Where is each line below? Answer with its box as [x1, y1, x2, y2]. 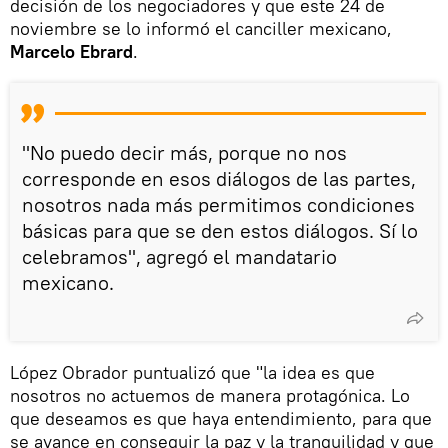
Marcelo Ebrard [10, 39, 133, 63]
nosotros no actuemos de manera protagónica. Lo [10, 383, 410, 407]
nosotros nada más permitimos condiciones [22, 191, 415, 217]
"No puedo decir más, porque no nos [22, 139, 347, 165]
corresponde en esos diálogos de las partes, [22, 165, 416, 191]
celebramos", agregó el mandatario [22, 243, 337, 269]
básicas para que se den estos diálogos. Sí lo [22, 217, 418, 243]
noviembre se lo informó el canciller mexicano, [10, 16, 392, 40]
